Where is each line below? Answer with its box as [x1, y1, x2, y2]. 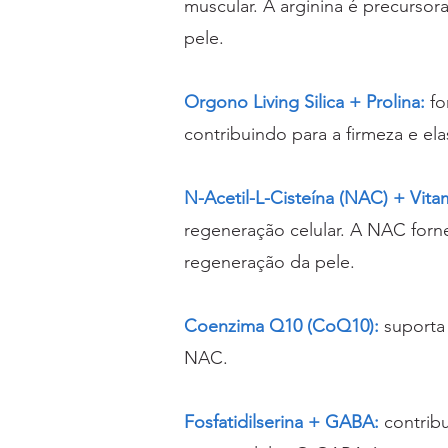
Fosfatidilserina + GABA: [184, 411, 379, 434]
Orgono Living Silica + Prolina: [184, 91, 425, 114]
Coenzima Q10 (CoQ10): [184, 315, 379, 338]
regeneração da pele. [184, 251, 355, 274]
